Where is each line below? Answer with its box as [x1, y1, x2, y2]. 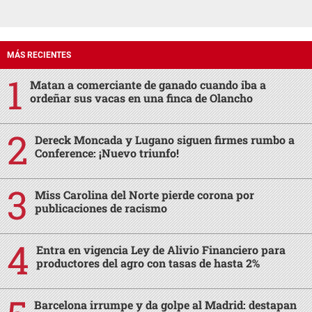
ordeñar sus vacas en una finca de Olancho [30, 91, 253, 106]
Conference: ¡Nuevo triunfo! [35, 146, 179, 161]
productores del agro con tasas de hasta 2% [36, 256, 260, 271]
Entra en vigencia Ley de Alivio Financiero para [36, 242, 286, 258]
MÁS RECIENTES [7, 50, 71, 61]
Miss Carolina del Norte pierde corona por [35, 187, 254, 203]
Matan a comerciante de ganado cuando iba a [30, 77, 266, 93]
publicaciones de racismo [35, 201, 167, 216]
